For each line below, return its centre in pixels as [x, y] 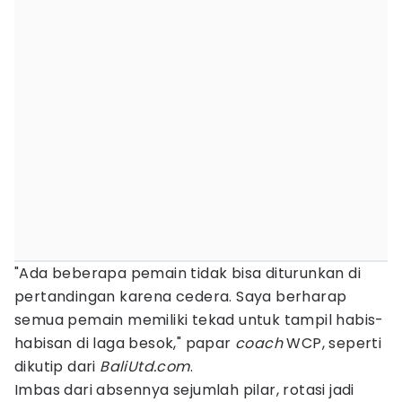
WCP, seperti [334, 343]
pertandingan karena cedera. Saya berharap [181, 297]
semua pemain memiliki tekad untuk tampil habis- [199, 320]
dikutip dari [57, 367]
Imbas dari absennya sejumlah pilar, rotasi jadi [184, 390]
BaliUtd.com [145, 367]
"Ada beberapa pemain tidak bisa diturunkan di [188, 273]
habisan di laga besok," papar [125, 343]
